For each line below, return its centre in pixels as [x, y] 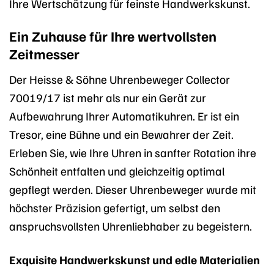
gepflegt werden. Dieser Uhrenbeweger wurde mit [133, 189]
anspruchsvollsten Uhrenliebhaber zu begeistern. [131, 225]
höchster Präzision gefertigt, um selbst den [115, 207]
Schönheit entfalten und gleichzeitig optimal [117, 170]
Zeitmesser [44, 54]
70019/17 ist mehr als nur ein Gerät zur [108, 97]
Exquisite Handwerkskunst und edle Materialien [135, 259]
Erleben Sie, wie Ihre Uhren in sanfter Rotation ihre [133, 152]
